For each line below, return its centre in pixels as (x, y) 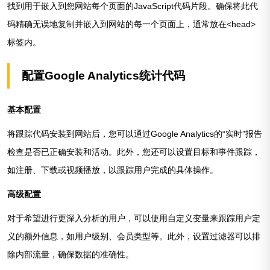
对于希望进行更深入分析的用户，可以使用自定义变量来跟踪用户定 (134, 218)
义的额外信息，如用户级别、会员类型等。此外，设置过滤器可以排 (134, 237)
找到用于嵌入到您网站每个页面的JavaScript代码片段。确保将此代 (133, 6)
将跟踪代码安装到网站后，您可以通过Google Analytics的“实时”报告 (135, 134)
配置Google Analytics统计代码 (103, 76)
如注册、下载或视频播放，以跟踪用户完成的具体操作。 (113, 170)
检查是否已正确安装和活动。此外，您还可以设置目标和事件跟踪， (134, 152)
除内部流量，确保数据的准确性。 (71, 255)
